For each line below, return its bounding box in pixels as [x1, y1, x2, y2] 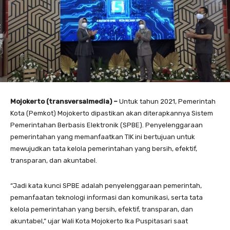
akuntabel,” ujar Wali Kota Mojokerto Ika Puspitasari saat [10, 217, 188, 225]
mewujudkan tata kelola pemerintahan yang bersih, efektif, [10, 145, 197, 152]
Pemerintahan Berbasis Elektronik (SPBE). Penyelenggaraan [10, 121, 203, 129]
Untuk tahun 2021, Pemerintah [119, 98, 216, 105]
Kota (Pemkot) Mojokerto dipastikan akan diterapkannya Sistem [10, 109, 213, 117]
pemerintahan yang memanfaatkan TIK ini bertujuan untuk [10, 133, 195, 141]
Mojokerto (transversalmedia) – [10, 98, 119, 105]
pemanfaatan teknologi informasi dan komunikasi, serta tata [10, 194, 203, 201]
